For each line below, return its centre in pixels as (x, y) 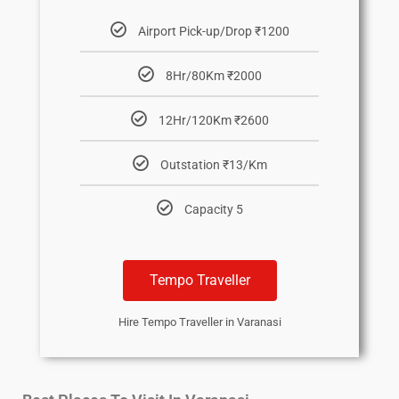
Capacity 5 (213, 210)
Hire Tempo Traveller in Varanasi (199, 322)
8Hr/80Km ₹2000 (213, 76)
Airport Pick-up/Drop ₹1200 (213, 32)
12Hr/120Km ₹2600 (213, 121)
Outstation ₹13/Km (213, 165)
